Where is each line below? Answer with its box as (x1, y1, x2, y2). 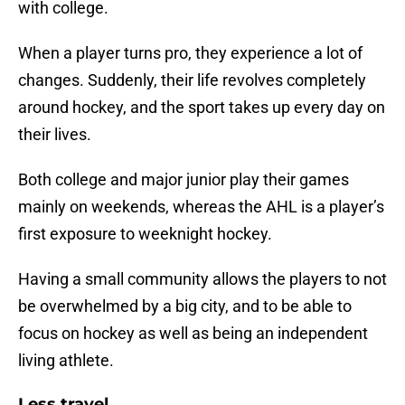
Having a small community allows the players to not (18, 269, 387, 289)
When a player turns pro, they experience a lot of (18, 43, 363, 63)
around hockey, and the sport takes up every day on (18, 98, 385, 118)
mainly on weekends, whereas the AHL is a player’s (18, 197, 384, 217)
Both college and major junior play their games (18, 170, 349, 190)
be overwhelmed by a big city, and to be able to (18, 297, 352, 316)
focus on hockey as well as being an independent (18, 324, 368, 344)
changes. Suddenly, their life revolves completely (18, 71, 366, 90)
